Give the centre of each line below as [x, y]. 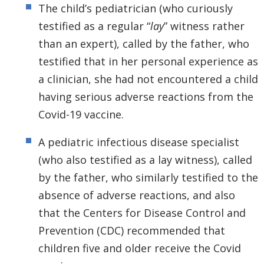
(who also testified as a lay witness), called [145, 160]
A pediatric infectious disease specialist [139, 142]
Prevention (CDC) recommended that [132, 231]
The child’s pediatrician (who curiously [136, 9]
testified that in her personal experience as [148, 62]
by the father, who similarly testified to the [148, 178]
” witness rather [204, 26]
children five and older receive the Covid [140, 248]
